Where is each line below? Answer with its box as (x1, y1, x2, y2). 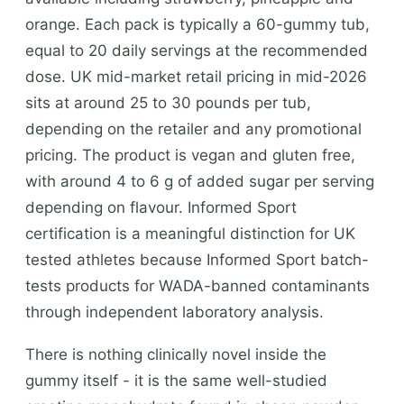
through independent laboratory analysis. (25, 302, 324, 321)
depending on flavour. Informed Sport (25, 197, 297, 216)
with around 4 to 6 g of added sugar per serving (25, 171, 374, 190)
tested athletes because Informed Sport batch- (25, 250, 369, 269)
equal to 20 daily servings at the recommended (25, 41, 368, 60)
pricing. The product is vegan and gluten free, (25, 145, 355, 164)
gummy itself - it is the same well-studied (25, 371, 327, 390)
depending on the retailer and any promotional (25, 119, 362, 138)
